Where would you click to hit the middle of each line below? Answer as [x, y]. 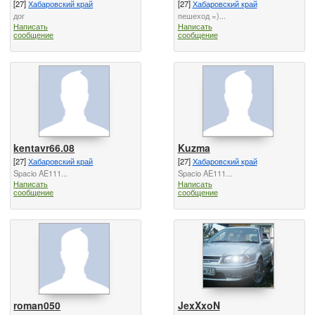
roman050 [37, 305]
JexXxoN [199, 305]
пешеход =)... [201, 15]
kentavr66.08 [44, 147]
